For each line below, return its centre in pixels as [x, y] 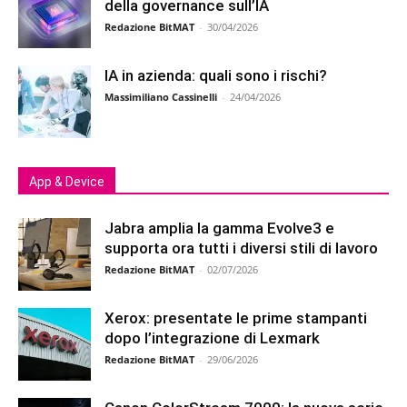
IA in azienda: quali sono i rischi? [216, 75]
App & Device [67, 182]
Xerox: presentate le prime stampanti [236, 318]
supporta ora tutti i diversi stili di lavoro [241, 248]
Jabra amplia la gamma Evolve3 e [219, 228]
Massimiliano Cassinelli [161, 97]
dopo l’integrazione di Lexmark [212, 338]
